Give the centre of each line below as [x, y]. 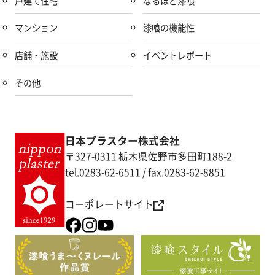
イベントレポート [177, 55]
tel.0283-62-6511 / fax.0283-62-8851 [145, 172]
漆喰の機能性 [168, 28]
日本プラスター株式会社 [123, 140]
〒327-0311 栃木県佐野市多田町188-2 [149, 156]
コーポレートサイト [110, 204]
